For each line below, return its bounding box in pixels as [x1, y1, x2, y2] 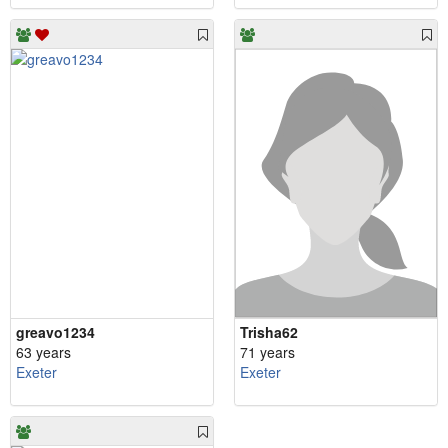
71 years [240, 342, 295, 363]
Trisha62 [240, 322, 298, 343]
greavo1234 [16, 322, 95, 343]
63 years [16, 342, 71, 363]
